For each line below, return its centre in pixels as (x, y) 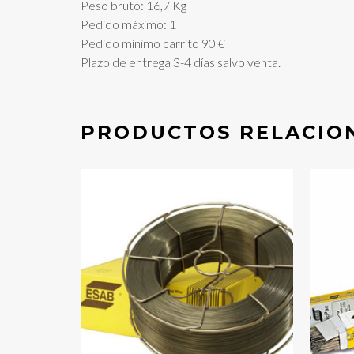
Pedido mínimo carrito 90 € (153, 43)
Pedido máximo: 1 (128, 24)
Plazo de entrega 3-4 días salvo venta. (181, 62)
